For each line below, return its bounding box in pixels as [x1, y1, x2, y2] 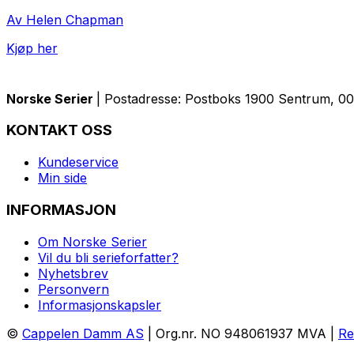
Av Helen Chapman [6, 11, 123, 28]
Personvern [38, 281, 109, 297]
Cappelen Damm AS [22, 325, 144, 341]
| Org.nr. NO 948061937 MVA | [144, 325, 338, 341]
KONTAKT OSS [6, 121, 112, 140]
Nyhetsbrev [38, 265, 108, 281]
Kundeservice [38, 154, 119, 171]
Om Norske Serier [38, 233, 147, 250]
